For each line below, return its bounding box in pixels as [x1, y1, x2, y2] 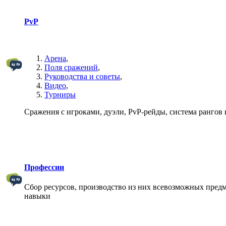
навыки [24, 192, 50, 201]
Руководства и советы [44, 72, 120, 81]
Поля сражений [44, 63, 98, 72]
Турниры [44, 90, 76, 99]
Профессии [24, 163, 64, 172]
